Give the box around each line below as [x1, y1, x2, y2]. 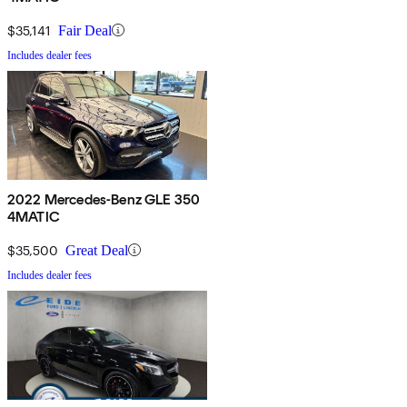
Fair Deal [58, 22, 112, 38]
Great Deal [65, 242, 128, 258]
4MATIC [7, 207, 60, 225]
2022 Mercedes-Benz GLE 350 [7, 190, 201, 208]
